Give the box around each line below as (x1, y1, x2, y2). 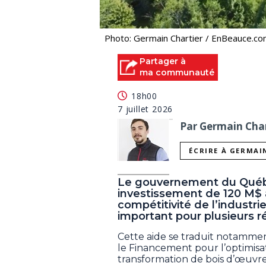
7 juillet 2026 (118, 103, 173, 115)
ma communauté (140, 66, 214, 78)
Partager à (140, 55, 186, 66)
